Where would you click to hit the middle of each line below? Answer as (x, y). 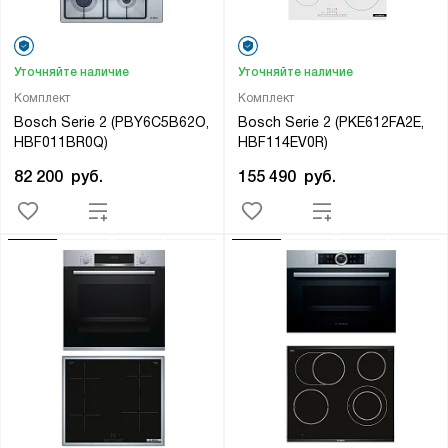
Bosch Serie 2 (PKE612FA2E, (330, 122)
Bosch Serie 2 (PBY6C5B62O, (111, 122)
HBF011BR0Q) (60, 142)
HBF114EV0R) (282, 142)
